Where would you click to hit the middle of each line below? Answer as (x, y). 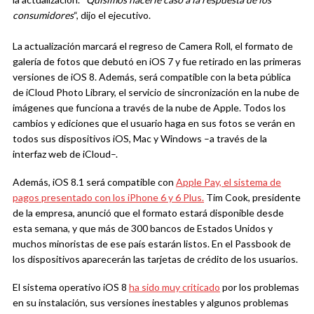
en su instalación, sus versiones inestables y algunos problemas (151, 303)
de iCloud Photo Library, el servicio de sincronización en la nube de (156, 93)
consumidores (43, 15)
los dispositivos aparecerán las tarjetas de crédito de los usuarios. (155, 259)
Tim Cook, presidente (252, 198)
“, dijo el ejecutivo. (112, 15)
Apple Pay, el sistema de (228, 182)
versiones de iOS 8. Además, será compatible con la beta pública (152, 77)
